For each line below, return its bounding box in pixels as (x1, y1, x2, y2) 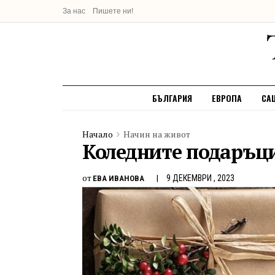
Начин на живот (123, 128, 190, 140)
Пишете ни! (93, 7, 133, 15)
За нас (63, 7, 85, 15)
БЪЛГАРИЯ (152, 91, 192, 104)
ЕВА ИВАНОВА (93, 173, 144, 183)
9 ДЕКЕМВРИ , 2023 (166, 172, 234, 183)
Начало (82, 128, 113, 140)
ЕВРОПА (212, 91, 242, 104)
